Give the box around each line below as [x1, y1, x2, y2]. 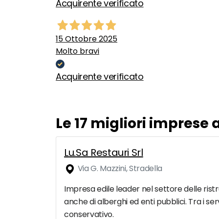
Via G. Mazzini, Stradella [76, 163, 162, 175]
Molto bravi [56, 45, 99, 57]
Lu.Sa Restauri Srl [64, 146, 143, 160]
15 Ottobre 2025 [56, 33, 117, 45]
